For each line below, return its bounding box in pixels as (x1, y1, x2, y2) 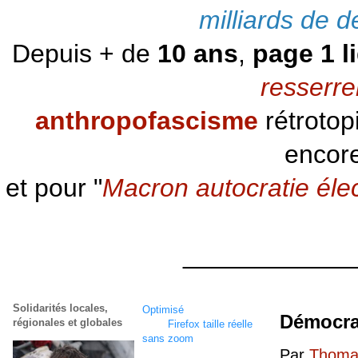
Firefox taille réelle (168, 318, 253, 331)
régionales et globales (13, 316, 122, 328)
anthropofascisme (34, 105, 258, 135)
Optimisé (142, 304, 187, 316)
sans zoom (142, 332, 193, 345)
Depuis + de (12, 38, 157, 68)
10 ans (157, 38, 238, 68)
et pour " (5, 173, 102, 202)
